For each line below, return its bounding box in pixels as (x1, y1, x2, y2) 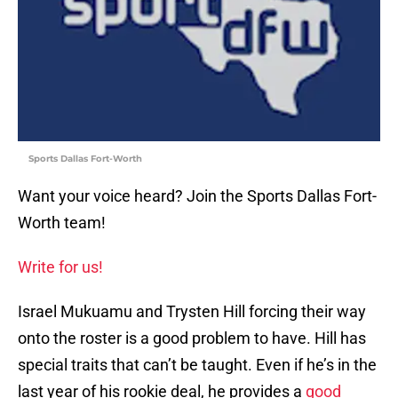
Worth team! (18, 213, 106, 233)
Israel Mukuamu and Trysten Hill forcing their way (18, 302, 366, 322)
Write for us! (18, 258, 103, 277)
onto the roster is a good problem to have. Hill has (18, 329, 366, 348)
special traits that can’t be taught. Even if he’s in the (18, 355, 377, 375)
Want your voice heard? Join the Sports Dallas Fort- (18, 187, 377, 206)
